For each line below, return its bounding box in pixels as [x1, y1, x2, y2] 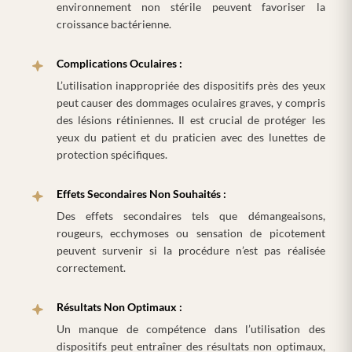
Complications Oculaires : [56, 57, 182, 71]
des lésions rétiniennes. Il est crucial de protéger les [56, 113, 325, 127]
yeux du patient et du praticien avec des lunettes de [56, 130, 325, 145]
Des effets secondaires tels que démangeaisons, [56, 209, 325, 223]
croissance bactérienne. [56, 17, 171, 31]
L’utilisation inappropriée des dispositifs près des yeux [56, 79, 325, 93]
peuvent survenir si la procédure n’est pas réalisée [56, 244, 325, 258]
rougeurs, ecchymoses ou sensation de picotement [56, 226, 325, 240]
